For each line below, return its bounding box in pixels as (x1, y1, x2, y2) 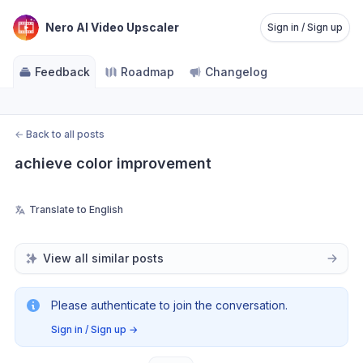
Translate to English (29, 203, 123, 216)
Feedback (35, 65, 90, 79)
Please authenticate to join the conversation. (51, 298, 288, 312)
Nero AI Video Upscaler (45, 20, 179, 34)
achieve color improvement (15, 155, 211, 172)
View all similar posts (43, 251, 164, 265)
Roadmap (121, 65, 174, 79)
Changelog (205, 65, 267, 79)
